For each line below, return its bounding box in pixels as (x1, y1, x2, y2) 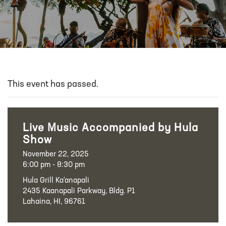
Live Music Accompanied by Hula (23, 123, 198, 134)
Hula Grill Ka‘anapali (23, 177, 89, 185)
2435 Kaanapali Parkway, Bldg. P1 (23, 188, 135, 195)
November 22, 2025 (23, 151, 89, 158)
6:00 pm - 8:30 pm (23, 161, 85, 169)
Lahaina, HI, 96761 (23, 198, 85, 206)
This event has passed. (8, 80, 98, 89)
